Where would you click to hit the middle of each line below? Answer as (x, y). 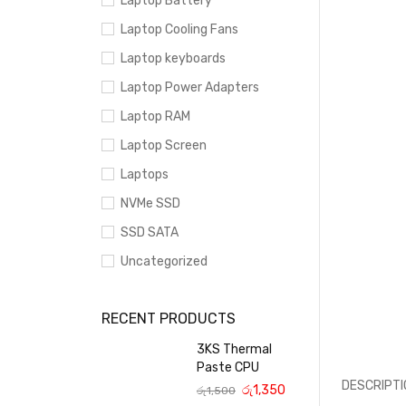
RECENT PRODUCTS (169, 319)
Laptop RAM (155, 116)
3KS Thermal (234, 349)
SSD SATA (150, 232)
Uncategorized (164, 261)
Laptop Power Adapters (190, 87)
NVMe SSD (150, 203)
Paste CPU (228, 367)
